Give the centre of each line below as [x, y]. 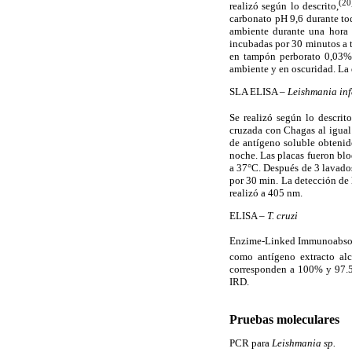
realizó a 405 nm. [266, 192]
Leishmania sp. [304, 343]
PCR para [249, 343]
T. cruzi [282, 215]
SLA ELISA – [258, 92]
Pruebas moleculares [284, 319]
